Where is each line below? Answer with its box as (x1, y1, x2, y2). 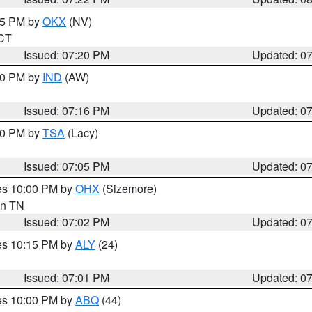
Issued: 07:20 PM (24, 47, 110, 63)
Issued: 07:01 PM (24, 270, 110, 286)
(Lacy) (65, 125, 98, 141)
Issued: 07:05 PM (24, 158, 110, 174)
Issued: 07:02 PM (24, 214, 110, 230)
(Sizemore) (100, 180, 157, 196)
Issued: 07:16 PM (24, 102, 110, 118)
